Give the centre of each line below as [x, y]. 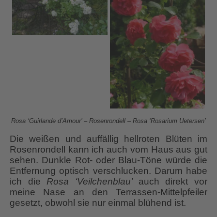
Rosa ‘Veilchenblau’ [93, 181]
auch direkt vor [173, 181]
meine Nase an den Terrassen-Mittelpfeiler [108, 192]
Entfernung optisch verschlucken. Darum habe [108, 170]
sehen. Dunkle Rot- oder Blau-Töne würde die [108, 160]
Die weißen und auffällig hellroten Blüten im [108, 139]
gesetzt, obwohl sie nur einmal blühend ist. [98, 202]
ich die [28, 181]
